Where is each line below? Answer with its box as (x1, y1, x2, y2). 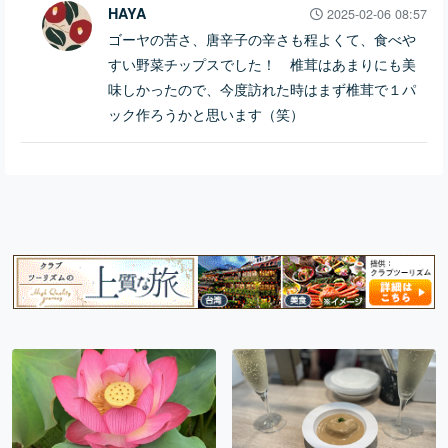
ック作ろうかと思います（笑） (107, 103, 304, 125)
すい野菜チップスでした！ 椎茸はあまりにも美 (107, 53, 416, 75)
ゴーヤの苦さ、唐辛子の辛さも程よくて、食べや (107, 28, 416, 50)
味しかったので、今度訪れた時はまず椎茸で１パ (107, 78, 416, 100)
